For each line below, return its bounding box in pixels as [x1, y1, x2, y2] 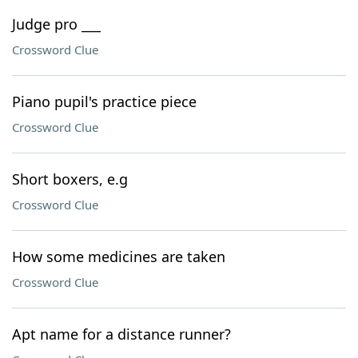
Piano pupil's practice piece [12, 92, 197, 111]
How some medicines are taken [12, 247, 225, 266]
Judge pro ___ [12, 14, 101, 34]
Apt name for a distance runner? [12, 324, 231, 344]
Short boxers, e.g [12, 169, 128, 189]
